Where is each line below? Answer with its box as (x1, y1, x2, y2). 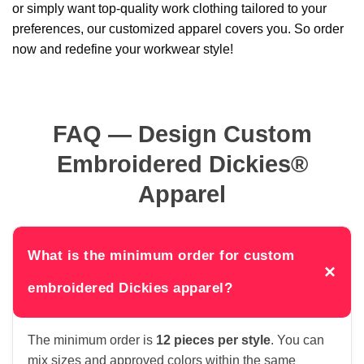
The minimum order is (28, 333, 156, 348)
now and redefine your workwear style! (12, 42, 233, 57)
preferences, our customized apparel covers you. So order (12, 22, 344, 37)
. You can (271, 333, 324, 348)
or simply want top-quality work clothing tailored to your (12, 2, 327, 16)
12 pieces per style (156, 333, 271, 348)
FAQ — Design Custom (52, 121, 312, 148)
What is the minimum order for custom (28, 248, 295, 264)
